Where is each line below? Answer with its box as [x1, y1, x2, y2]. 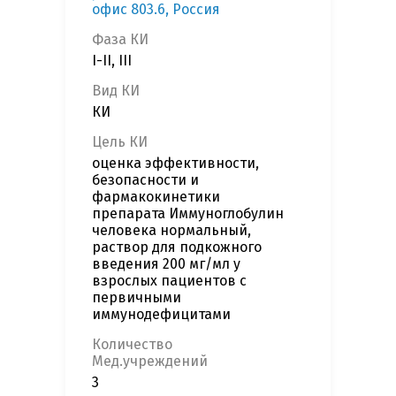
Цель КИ [92, 133, 148, 151]
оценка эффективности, [92, 155, 259, 172]
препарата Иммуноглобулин [92, 205, 284, 223]
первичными [92, 289, 181, 307]
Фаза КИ [92, 31, 148, 49]
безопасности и [92, 171, 199, 189]
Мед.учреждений [92, 353, 208, 370]
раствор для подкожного [92, 239, 262, 256]
